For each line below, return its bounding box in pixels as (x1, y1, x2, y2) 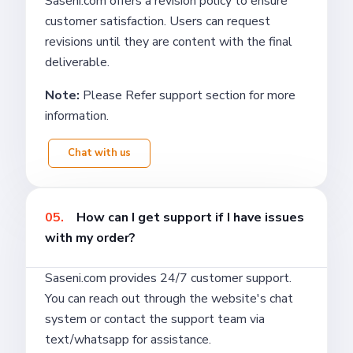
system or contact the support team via (45, 310, 265, 328)
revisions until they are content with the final (45, 32, 292, 50)
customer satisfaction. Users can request (45, 12, 270, 30)
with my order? (45, 229, 136, 247)
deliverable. (45, 53, 110, 71)
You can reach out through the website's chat (45, 289, 293, 307)
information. (45, 106, 109, 124)
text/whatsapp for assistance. (45, 330, 211, 348)
